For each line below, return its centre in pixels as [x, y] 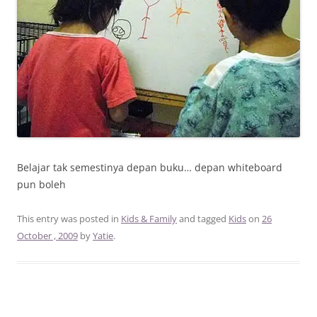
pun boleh [41, 184]
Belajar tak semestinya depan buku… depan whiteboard [150, 167]
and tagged [203, 218]
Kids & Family [149, 218]
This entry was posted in [69, 218]
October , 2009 [47, 235]
